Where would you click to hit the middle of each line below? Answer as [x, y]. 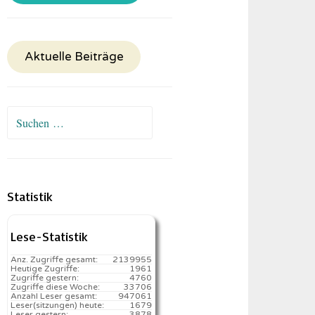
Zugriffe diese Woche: [56, 287]
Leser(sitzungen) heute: [58, 305]
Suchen [24, 116]
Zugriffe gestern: [45, 278]
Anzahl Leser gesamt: [54, 296]
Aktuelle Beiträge [74, 57]
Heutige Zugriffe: [45, 269]
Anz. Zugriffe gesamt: [54, 259]
